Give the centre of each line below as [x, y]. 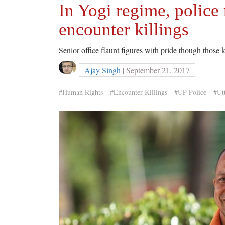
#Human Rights [81, 92]
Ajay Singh [102, 70]
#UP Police [190, 92]
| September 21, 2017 [155, 70]
